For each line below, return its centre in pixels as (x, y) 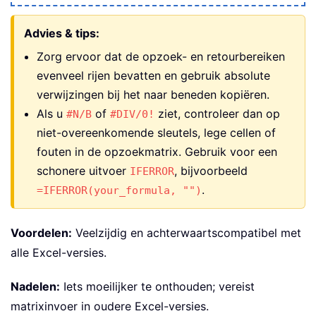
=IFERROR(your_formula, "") (119, 190)
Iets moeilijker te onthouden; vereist (157, 286)
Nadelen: (35, 286)
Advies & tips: (62, 33)
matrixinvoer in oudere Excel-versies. (110, 306)
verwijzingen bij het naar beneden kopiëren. (153, 94)
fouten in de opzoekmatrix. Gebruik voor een (157, 151)
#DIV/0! (132, 114)
